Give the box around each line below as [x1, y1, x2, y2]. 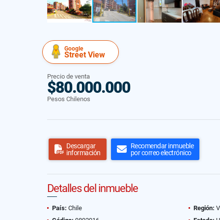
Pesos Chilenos [47, 95, 90, 103]
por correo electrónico [130, 149, 192, 157]
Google [64, 45, 83, 52]
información [66, 149, 101, 157]
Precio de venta [47, 73, 90, 80]
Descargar [66, 142, 96, 150]
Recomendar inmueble [130, 142, 193, 150]
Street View [64, 50, 105, 59]
